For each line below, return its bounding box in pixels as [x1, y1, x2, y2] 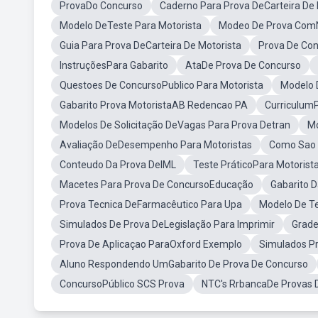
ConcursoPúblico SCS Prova [60, 278, 185, 290]
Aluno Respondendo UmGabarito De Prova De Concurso [60, 258, 308, 270]
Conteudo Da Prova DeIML [60, 159, 176, 170]
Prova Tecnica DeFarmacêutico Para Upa [60, 199, 242, 210]
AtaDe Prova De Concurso [185, 60, 301, 71]
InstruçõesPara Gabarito [60, 60, 168, 71]
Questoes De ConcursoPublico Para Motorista [60, 79, 263, 91]
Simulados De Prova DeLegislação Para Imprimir [60, 219, 275, 230]
